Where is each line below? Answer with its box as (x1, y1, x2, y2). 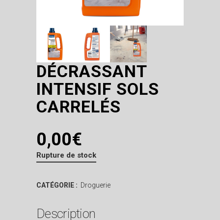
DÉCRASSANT (36, 61, 147, 81)
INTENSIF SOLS (36, 79, 159, 99)
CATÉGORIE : (36, 181, 79, 189)
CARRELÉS (36, 97, 121, 116)
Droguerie (81, 181, 110, 189)
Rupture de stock (36, 151, 96, 160)
